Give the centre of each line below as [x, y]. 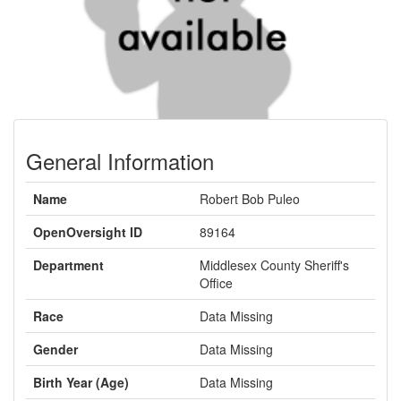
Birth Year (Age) [81, 382]
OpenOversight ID [88, 232]
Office [216, 283]
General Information [120, 161]
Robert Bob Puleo [250, 199]
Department [68, 265]
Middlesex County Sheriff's [274, 265]
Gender [55, 349]
